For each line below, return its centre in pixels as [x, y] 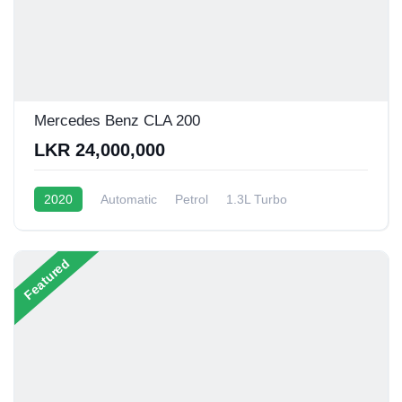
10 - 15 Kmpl [70, 224]
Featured [47, 279]
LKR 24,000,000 [100, 149]
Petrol [192, 199]
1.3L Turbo [257, 199]
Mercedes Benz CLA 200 [117, 120]
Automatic [129, 199]
